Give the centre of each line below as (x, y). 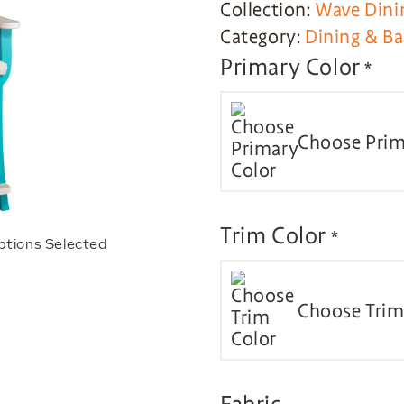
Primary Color (290, 67)
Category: (262, 37)
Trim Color (273, 236)
